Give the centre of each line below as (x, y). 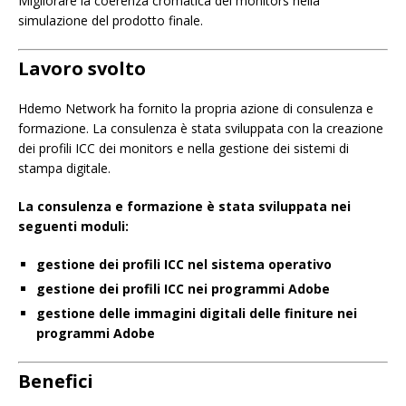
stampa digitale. (64, 168)
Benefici (56, 381)
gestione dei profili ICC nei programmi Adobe (183, 288)
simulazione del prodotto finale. (111, 20)
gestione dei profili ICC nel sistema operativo (184, 264)
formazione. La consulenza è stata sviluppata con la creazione (201, 128)
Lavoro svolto (82, 68)
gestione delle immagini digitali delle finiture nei (197, 313)
